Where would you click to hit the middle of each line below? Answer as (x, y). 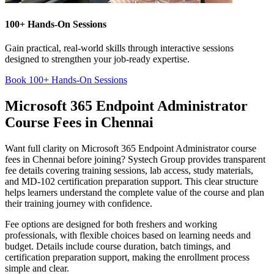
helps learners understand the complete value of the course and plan (135, 192)
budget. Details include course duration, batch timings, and (118, 246)
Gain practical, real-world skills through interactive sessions (119, 48)
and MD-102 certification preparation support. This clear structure (131, 181)
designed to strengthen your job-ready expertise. (97, 59)
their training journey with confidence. (79, 203)
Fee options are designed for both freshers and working (111, 224)
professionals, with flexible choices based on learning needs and (128, 235)
